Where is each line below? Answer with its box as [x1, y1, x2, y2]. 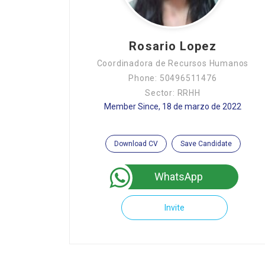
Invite [164, 203, 185, 212]
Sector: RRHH [145, 88, 201, 98]
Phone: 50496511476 [128, 73, 217, 83]
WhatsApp [154, 170, 203, 183]
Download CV [114, 140, 158, 148]
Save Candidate [180, 140, 232, 148]
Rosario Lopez [129, 39, 216, 53]
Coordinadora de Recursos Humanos [96, 59, 249, 68]
